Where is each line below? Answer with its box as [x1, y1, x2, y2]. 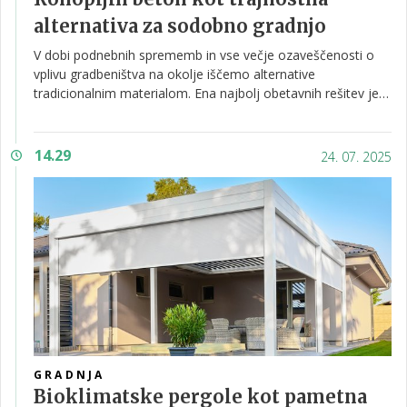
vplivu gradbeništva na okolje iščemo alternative [34, 65, 315, 83]
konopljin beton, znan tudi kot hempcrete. [34, 104, 279, 121]
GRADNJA [34, 367, 105, 382]
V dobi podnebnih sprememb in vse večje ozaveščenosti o [34, 46, 374, 64]
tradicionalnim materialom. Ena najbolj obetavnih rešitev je [34, 84, 379, 102]
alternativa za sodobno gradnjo [34, 15, 326, 37]
